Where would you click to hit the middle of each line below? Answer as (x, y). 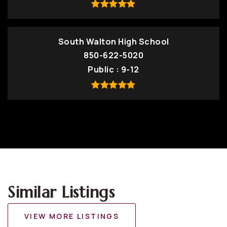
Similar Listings (61, 192)
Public (102, 69)
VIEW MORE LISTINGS (72, 216)
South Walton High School (113, 42)
